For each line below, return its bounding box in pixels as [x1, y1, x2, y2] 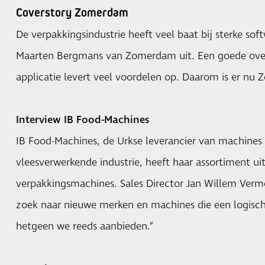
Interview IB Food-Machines [15, 112, 149, 127]
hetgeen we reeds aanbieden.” [15, 219, 154, 234]
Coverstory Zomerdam [15, 5, 128, 20]
